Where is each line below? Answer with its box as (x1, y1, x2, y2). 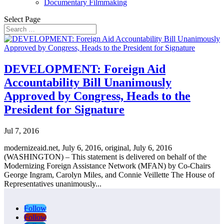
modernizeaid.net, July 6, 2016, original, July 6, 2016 (4, 143, 172, 152)
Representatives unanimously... (4, 179, 101, 188)
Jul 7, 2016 (4, 126, 39, 135)
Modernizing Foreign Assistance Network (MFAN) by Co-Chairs (4, 161, 210, 170)
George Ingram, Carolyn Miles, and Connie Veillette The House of (4, 170, 214, 179)
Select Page (4, 15, 40, 23)
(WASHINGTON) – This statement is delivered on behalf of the (4, 152, 206, 161)
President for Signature (4, 102, 124, 116)
